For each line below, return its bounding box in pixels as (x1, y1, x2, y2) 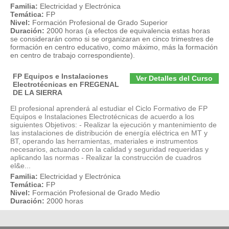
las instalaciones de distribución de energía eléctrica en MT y (10, 129, 208, 137)
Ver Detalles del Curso (136, 74, 213, 82)
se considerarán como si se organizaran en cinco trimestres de (10, 35, 214, 43)
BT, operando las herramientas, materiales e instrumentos (10, 137, 198, 145)
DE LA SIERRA (13, 88, 62, 97)
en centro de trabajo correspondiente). (10, 51, 135, 59)
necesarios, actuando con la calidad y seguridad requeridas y (10, 145, 209, 153)
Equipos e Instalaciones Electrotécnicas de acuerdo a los (10, 112, 194, 121)
